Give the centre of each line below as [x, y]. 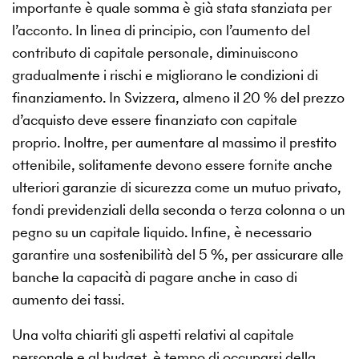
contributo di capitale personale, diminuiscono [155, 53]
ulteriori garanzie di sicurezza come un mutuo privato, [177, 188]
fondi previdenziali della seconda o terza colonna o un [179, 210]
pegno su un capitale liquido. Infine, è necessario [162, 232]
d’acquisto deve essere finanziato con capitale [155, 120]
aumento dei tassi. [68, 300]
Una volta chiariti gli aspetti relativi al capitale [153, 335]
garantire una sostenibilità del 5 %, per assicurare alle [178, 255]
